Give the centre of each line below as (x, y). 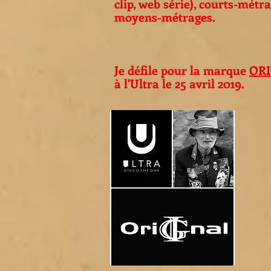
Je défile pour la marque (182, 70)
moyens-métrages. (165, 17)
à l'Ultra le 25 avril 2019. (181, 83)
